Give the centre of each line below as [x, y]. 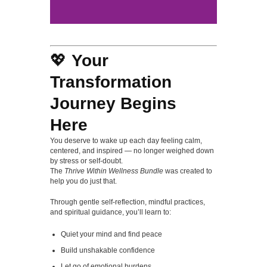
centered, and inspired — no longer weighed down [132, 150]
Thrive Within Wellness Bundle [114, 171]
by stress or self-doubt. [86, 161]
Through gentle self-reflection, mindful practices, [128, 202]
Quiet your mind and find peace [111, 234]
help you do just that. [83, 181]
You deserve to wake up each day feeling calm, [126, 140]
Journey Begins [113, 103]
